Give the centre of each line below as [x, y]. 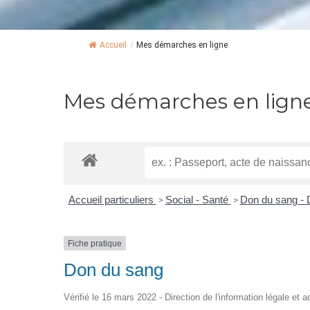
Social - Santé [198, 199]
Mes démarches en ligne [182, 45]
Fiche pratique [95, 243]
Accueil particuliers [112, 199]
